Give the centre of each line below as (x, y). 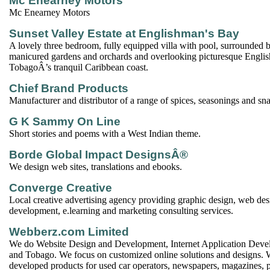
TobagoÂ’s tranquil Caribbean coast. (79, 67)
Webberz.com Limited (69, 232)
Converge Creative (61, 188)
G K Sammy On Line (65, 121)
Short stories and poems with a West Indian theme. (105, 133)
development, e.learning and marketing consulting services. (121, 211)
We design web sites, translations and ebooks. (96, 167)
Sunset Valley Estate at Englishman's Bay (124, 33)
